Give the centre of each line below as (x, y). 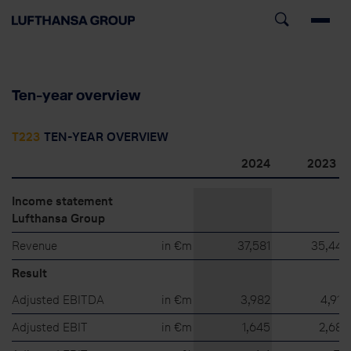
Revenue (34, 245)
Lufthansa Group (58, 218)
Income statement (62, 201)
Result (29, 273)
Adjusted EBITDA (58, 299)
